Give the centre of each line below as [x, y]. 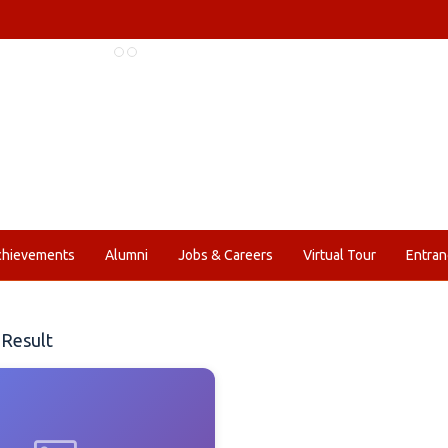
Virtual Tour [339, 255]
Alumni [126, 255]
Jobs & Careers [225, 255]
